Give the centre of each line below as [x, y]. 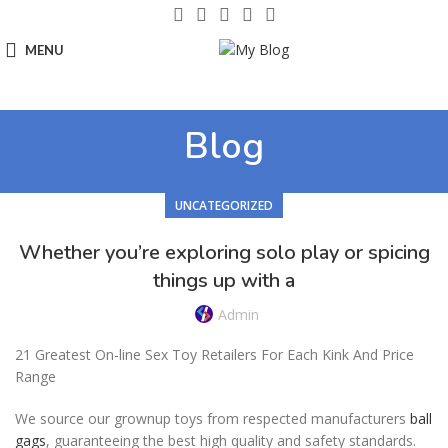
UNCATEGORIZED [224, 205]
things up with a [224, 280]
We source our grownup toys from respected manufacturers [212, 418]
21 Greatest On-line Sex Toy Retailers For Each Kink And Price [214, 354]
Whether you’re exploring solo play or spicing [224, 252]
